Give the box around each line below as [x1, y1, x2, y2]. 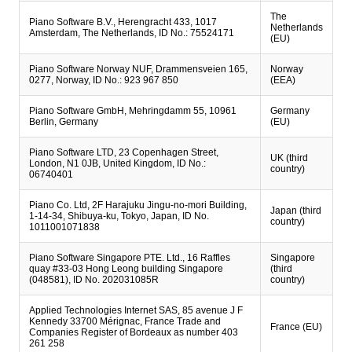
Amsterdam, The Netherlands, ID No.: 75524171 [29, 27, 234, 38]
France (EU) [270, 321, 322, 332]
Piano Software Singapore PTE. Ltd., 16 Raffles [29, 252, 230, 263]
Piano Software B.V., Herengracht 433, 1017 [29, 16, 217, 27]
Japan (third [270, 205, 321, 216]
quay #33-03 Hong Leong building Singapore [29, 263, 223, 274]
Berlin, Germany [29, 116, 98, 127]
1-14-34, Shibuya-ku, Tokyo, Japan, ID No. [29, 211, 209, 222]
